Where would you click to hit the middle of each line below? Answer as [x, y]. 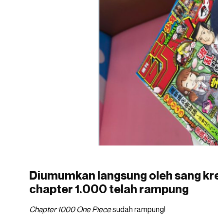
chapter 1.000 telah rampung [109, 189]
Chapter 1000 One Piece [70, 209]
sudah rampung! [138, 209]
